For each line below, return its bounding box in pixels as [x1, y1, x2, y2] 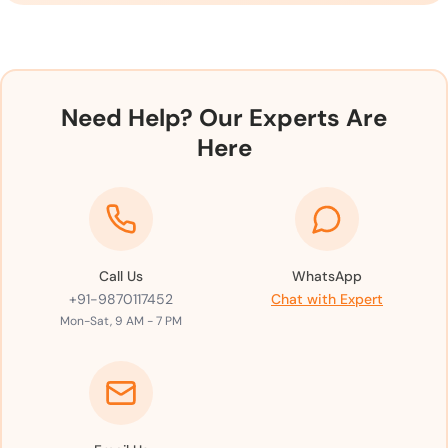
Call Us [99, 266, 143, 285]
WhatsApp [292, 266, 362, 285]
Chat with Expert [271, 289, 383, 308]
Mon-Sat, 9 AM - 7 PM [60, 312, 182, 329]
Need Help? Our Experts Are [61, 101, 387, 133]
